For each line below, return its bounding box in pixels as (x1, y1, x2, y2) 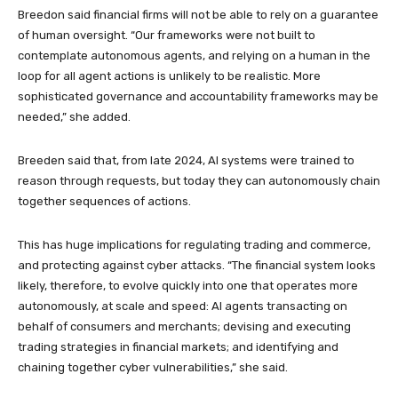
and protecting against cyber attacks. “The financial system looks (18, 259, 376, 273)
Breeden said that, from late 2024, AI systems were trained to (18, 154, 354, 168)
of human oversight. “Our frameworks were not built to (18, 28, 315, 43)
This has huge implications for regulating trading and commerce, (18, 238, 370, 252)
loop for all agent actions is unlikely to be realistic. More (18, 69, 321, 84)
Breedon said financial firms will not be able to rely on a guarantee (18, 8, 378, 22)
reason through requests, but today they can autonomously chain (18, 174, 380, 188)
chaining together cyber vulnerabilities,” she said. (18, 361, 288, 375)
